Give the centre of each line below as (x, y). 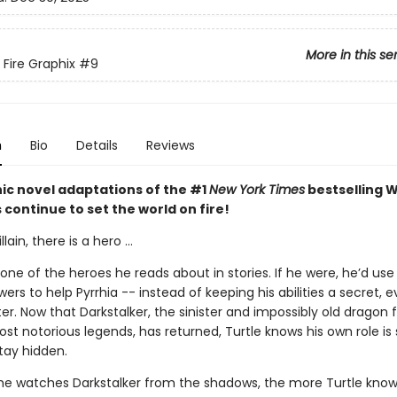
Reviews (170, 145)
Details (97, 145)
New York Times (257, 190)
